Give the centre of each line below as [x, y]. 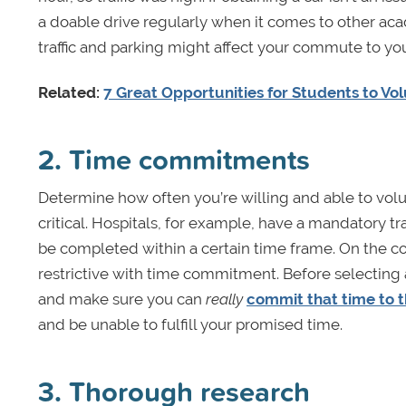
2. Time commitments [174, 159]
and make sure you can [122, 299]
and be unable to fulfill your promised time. [190, 324]
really [224, 299]
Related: [71, 92]
